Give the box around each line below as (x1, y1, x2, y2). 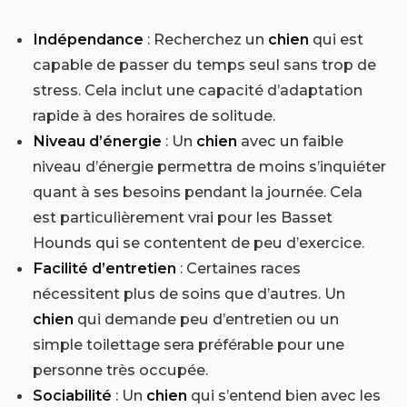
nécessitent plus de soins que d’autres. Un (33, 283, 346, 303)
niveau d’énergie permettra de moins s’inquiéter (33, 156, 387, 175)
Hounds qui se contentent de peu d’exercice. (33, 233, 365, 252)
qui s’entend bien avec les (187, 385, 382, 404)
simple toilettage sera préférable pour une (33, 334, 345, 353)
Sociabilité (33, 385, 113, 404)
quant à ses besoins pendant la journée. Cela (33, 182, 363, 201)
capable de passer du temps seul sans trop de (33, 55, 377, 74)
